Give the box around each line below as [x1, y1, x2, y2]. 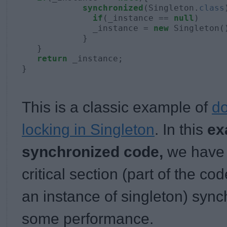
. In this [155, 121, 207, 138]
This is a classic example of [22, 98, 212, 116]
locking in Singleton [22, 121, 155, 138]
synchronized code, [22, 143, 167, 160]
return [37, 53, 67, 63]
